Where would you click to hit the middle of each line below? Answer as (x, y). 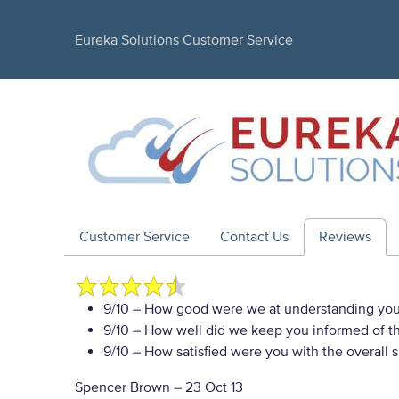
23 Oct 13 (214, 387)
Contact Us (254, 237)
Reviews (345, 237)
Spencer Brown (122, 387)
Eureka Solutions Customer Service (184, 40)
